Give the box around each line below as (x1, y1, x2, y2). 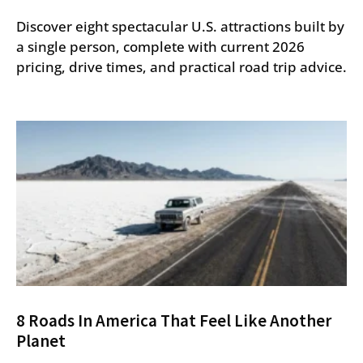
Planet (16, 329, 66, 352)
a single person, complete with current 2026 (16, 36, 305, 56)
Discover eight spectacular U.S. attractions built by (16, 16, 344, 36)
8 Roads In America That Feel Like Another (16, 309, 331, 331)
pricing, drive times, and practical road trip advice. (16, 57, 347, 76)
